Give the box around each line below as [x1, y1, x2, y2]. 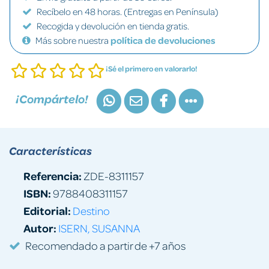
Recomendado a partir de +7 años [25, 238, 186, 252]
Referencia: [23, 168, 82, 183]
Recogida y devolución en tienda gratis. [37, 20, 189, 32]
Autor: [23, 220, 56, 235]
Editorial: [23, 202, 71, 218]
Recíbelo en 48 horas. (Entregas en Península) [37, 5, 219, 17]
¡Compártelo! [16, 91, 88, 107]
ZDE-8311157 [82, 168, 144, 183]
